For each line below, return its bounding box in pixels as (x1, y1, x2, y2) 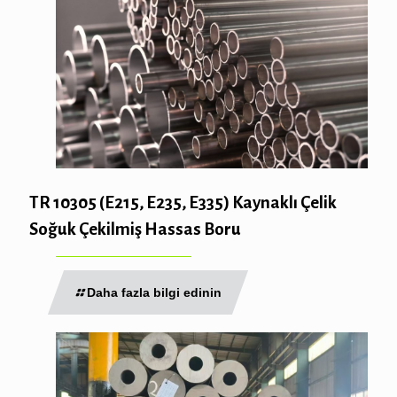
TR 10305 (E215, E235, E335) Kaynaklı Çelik (29, 193, 337, 213)
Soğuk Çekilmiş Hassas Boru (29, 220, 241, 239)
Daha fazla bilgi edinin (87, 285, 222, 300)
